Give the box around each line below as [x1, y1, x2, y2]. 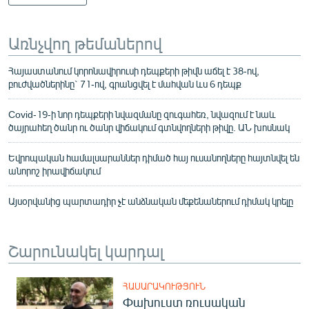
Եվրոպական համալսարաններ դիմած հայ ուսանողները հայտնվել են [8, 151, 299, 163]
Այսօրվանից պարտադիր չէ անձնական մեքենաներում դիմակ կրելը [8, 195, 293, 207]
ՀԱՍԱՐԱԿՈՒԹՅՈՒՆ [123, 280, 206, 292]
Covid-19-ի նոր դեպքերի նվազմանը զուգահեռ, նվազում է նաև [8, 108, 276, 120]
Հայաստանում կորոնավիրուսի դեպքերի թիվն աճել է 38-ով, [8, 64, 259, 77]
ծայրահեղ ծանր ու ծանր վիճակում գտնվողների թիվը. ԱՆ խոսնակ [8, 121, 290, 133]
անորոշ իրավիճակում [8, 164, 101, 177]
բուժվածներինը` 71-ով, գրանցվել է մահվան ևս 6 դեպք [8, 77, 241, 90]
